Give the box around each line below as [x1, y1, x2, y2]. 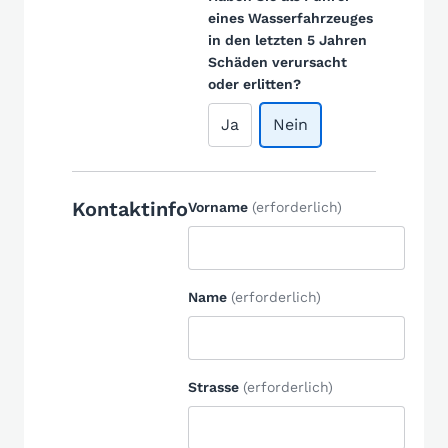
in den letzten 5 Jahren [208, 32, 367, 48]
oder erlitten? [208, 76, 301, 92]
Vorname [188, 199, 248, 215]
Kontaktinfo [72, 197, 188, 221]
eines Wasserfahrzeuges [208, 10, 373, 26]
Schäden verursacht [208, 54, 347, 70]
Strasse [188, 379, 239, 395]
